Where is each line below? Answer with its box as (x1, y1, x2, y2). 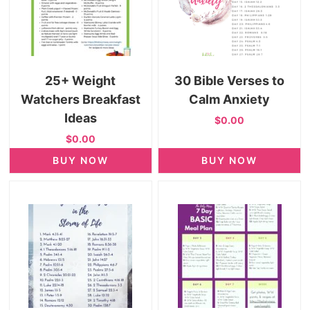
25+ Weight (45, 73, 116, 88)
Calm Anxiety (189, 91, 270, 107)
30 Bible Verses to (174, 73, 284, 88)
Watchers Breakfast (20, 91, 140, 107)
